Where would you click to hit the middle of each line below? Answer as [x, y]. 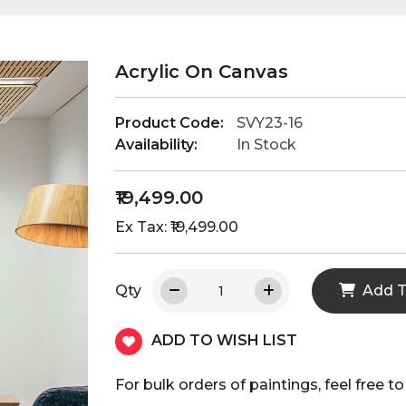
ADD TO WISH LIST [224, 340]
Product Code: [169, 122]
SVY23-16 [270, 122]
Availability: [156, 144]
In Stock [266, 144]
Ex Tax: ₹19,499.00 [177, 227]
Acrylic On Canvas [202, 71]
